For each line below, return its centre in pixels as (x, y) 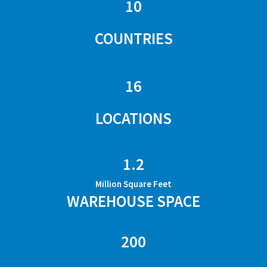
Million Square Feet (133, 184)
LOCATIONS (133, 118)
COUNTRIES (133, 38)
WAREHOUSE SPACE (133, 201)
